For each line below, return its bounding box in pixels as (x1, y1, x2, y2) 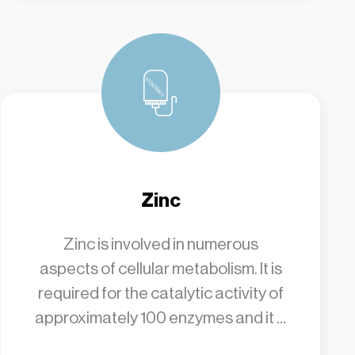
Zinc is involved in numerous (63, 235, 258, 254)
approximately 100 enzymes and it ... (35, 308, 287, 327)
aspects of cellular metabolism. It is (39, 259, 282, 278)
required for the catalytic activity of (37, 284, 284, 303)
